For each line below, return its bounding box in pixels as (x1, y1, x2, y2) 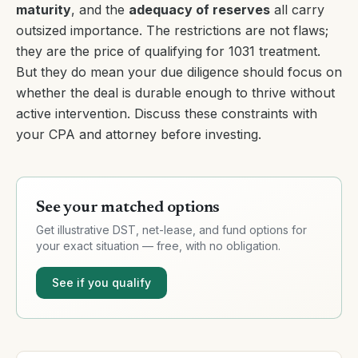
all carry (270, 2, 324, 18)
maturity (16, 2, 71, 18)
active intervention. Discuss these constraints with (16, 105, 317, 121)
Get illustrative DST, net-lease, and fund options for (36, 223, 307, 237)
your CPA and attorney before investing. (16, 126, 261, 142)
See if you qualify (52, 276, 151, 289)
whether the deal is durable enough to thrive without (16, 85, 335, 101)
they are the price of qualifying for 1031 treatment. (16, 43, 320, 59)
